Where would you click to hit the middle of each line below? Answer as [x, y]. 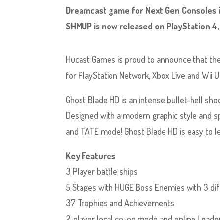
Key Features [91, 156]
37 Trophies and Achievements [120, 203]
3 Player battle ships [102, 171]
